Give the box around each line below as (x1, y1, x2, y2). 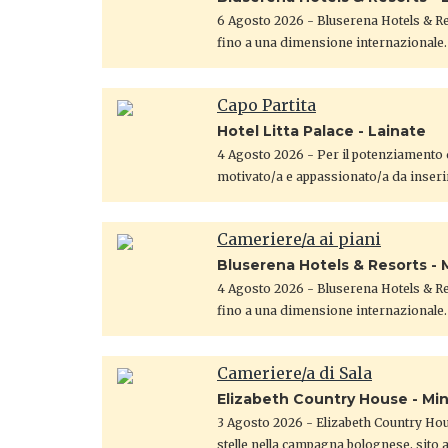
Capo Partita (217, 94, 316, 115)
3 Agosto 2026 (217, 414, 306, 430)
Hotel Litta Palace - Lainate (217, 121, 426, 140)
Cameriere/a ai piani (217, 228, 381, 249)
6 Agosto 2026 (217, 12, 307, 28)
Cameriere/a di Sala (217, 362, 372, 383)
